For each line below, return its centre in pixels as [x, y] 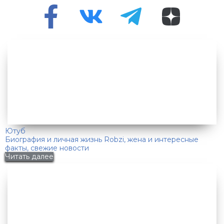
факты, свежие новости [47, 148]
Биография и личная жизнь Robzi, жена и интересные [102, 140]
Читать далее [29, 157]
